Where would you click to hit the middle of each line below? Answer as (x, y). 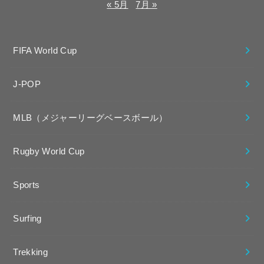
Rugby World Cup (49, 151)
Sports (27, 185)
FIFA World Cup (45, 50)
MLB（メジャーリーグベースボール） (90, 118)
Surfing (27, 218)
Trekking (31, 252)
